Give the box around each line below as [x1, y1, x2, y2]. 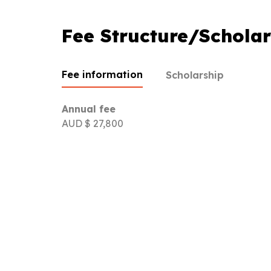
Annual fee [62, 102, 116, 115]
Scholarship [166, 68, 224, 81]
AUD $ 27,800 [62, 117, 123, 129]
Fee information [62, 68, 143, 80]
